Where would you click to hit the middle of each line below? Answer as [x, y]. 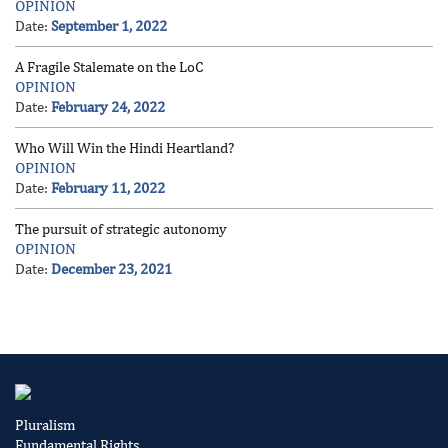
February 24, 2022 [108, 106]
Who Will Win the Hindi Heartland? [124, 147]
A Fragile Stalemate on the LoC [109, 66]
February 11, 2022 [108, 187]
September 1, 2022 [109, 25]
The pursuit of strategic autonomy [121, 228]
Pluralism [45, 424]
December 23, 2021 [111, 268]
